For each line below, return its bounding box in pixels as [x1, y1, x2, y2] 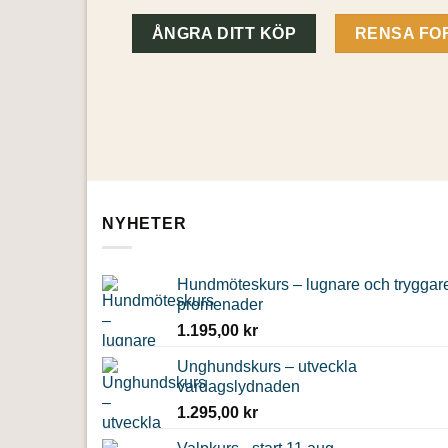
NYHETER [102, 214, 187, 232]
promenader [177, 296, 263, 314]
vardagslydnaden [177, 378, 300, 396]
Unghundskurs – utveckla [177, 358, 357, 376]
